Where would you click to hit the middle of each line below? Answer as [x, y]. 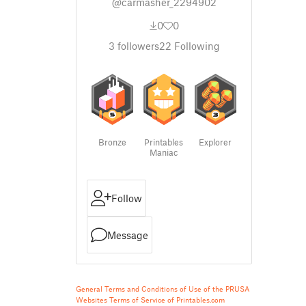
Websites [92, 300]
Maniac [164, 152]
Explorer [215, 142]
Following [195, 46]
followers [137, 46]
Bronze [113, 142]
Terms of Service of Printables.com [167, 300]
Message [128, 235]
